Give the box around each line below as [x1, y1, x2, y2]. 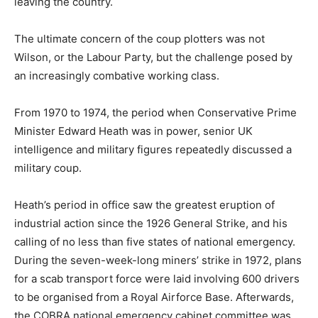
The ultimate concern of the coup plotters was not [14, 31, 265, 45]
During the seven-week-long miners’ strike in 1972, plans [14, 253, 302, 267]
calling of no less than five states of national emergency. [14, 234, 295, 248]
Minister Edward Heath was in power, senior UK [14, 124, 253, 138]
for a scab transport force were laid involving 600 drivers [14, 271, 300, 285]
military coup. [14, 160, 82, 175]
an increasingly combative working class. [14, 68, 219, 82]
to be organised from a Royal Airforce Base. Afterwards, [14, 290, 294, 304]
